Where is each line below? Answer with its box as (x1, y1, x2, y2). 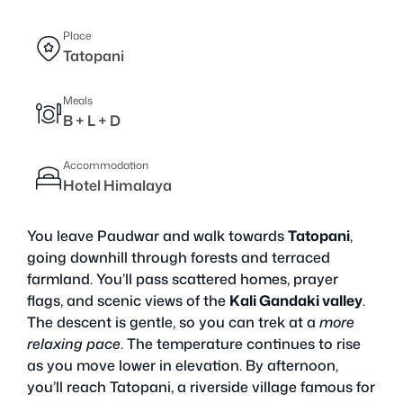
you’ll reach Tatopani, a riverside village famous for (27, 376, 375, 397)
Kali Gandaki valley (229, 290, 363, 310)
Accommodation (63, 157, 148, 173)
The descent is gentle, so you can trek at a (27, 311, 319, 332)
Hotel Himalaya (63, 175, 172, 195)
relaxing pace (27, 333, 121, 354)
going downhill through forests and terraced (27, 246, 330, 267)
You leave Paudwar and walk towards (27, 225, 288, 246)
